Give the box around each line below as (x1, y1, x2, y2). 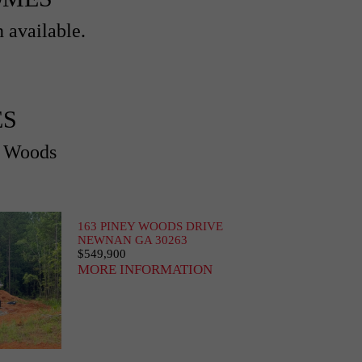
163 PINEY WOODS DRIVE (78, 220, 223, 233)
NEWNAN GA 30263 (78, 234, 187, 246)
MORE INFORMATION (78, 262, 213, 277)
